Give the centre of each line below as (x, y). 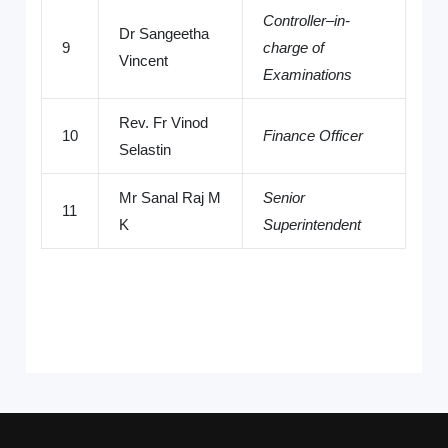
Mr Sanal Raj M (170, 198)
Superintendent (312, 225)
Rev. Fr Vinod (164, 123)
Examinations (308, 75)
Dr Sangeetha (164, 34)
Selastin (145, 150)
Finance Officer (313, 136)
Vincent (144, 61)
